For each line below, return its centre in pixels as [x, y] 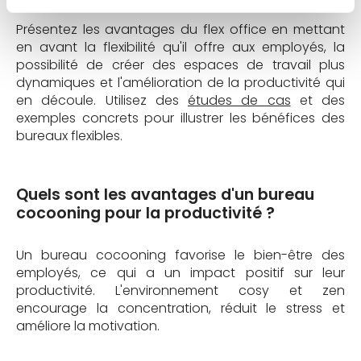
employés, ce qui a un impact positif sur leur [180, 272]
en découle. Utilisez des [102, 100]
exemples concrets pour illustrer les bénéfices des [180, 118]
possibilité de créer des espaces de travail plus [180, 64]
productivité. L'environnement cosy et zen [180, 290]
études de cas [239, 100]
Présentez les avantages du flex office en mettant [180, 29]
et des [317, 100]
